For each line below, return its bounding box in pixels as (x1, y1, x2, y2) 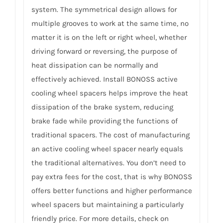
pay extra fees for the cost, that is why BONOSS (31, 172, 192, 182)
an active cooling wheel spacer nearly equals (31, 144, 183, 154)
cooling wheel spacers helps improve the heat (31, 89, 188, 98)
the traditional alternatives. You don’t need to (31, 158, 186, 168)
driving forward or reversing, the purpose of (31, 47, 177, 56)
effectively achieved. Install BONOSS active (31, 75, 178, 84)
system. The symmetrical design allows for (31, 5, 177, 14)
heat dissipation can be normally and (31, 61, 158, 70)
